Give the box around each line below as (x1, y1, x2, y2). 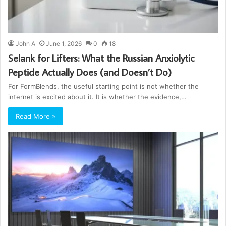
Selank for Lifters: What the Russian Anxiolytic (8, 50, 194, 64)
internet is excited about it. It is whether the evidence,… (8, 92, 187, 101)
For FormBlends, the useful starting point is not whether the (8, 82, 199, 90)
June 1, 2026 (46, 39, 82, 47)
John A (16, 39, 35, 47)
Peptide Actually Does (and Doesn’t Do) (8, 65, 172, 78)
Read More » (16, 111, 55, 120)
